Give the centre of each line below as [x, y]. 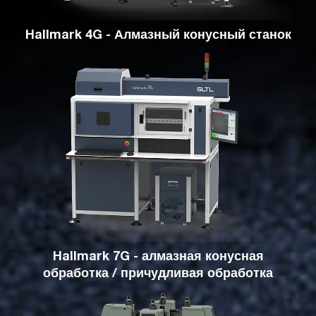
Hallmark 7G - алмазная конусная [158, 258]
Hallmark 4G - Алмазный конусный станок [158, 36]
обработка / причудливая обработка [158, 275]
